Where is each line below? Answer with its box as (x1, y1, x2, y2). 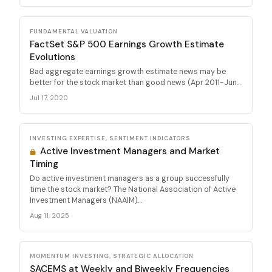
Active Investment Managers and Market (38, 144, 220, 157)
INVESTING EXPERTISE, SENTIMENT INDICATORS (30, 134, 191, 142)
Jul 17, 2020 (30, 93, 68, 102)
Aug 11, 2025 (30, 211, 69, 220)
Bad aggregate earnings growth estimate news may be (30, 66, 226, 76)
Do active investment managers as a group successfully (30, 173, 229, 183)
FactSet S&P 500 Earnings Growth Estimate (30, 38, 224, 50)
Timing (30, 157, 58, 170)
